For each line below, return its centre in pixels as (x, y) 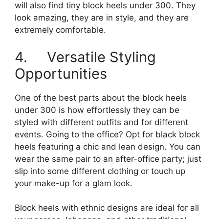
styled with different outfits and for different (101, 122)
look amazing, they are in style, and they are (102, 18)
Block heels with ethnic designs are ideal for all (107, 208)
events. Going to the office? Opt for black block (107, 134)
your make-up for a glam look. (74, 183)
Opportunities (61, 73)
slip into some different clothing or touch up (100, 171)
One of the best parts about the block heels (101, 98)
